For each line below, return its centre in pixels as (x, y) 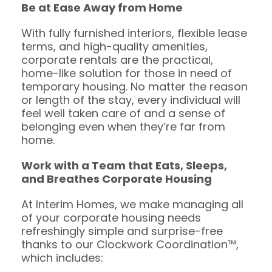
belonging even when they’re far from (123, 126)
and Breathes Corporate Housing (117, 178)
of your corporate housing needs (111, 217)
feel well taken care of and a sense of (123, 113)
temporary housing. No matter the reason (134, 86)
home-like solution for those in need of (127, 73)
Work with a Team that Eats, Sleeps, (124, 165)
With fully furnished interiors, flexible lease (134, 33)
